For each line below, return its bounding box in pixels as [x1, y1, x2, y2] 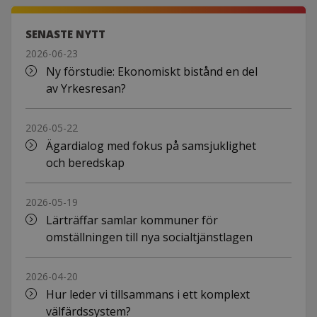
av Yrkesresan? [45, 81, 126, 97]
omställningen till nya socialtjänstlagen [45, 229, 253, 246]
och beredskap [45, 155, 125, 171]
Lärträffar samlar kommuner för [45, 212, 218, 229]
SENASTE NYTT [25, 27, 105, 42]
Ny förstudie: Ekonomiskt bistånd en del [45, 64, 258, 80]
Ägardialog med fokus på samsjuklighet [45, 138, 256, 154]
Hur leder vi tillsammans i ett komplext [45, 287, 250, 303]
